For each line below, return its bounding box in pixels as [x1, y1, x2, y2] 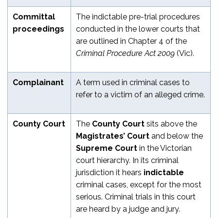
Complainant [13, 77, 64, 87]
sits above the [145, 119, 197, 128]
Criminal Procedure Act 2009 [76, 48, 175, 58]
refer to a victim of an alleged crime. [76, 90, 205, 99]
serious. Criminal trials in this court [76, 192, 196, 201]
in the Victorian [139, 143, 192, 153]
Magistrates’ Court [76, 131, 149, 141]
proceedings [13, 24, 64, 34]
